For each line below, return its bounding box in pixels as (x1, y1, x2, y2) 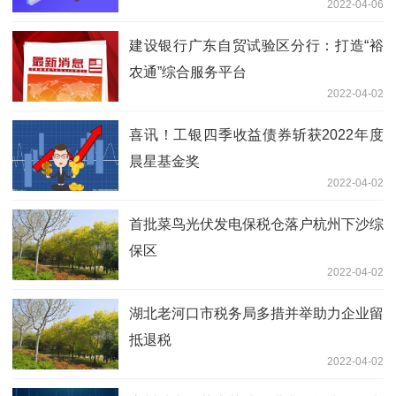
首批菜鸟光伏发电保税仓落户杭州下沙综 (129, 216, 384, 232)
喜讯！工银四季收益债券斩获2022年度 (129, 126, 384, 142)
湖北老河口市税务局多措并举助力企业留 (129, 305, 384, 321)
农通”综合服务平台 (129, 64, 247, 80)
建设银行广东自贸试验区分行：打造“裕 (129, 37, 384, 53)
